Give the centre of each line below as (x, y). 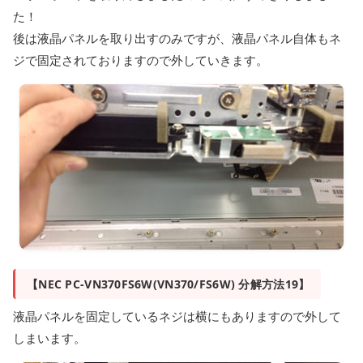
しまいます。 (49, 338)
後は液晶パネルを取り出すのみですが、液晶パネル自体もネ (177, 38)
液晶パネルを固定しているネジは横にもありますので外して (177, 316)
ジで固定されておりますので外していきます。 (141, 60)
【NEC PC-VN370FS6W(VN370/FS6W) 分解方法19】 (169, 284)
